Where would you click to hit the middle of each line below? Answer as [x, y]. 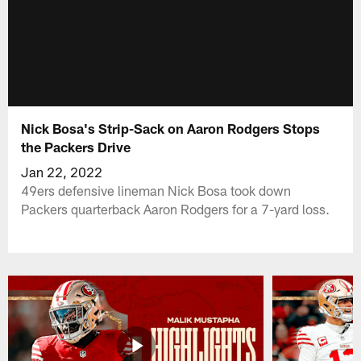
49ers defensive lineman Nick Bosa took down [156, 190]
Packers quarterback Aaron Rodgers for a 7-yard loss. [176, 208]
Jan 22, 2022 [62, 171]
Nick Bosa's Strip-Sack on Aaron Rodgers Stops [171, 128]
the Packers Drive [76, 146]
